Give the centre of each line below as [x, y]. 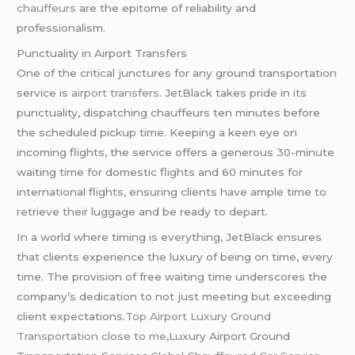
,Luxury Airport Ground [229, 336]
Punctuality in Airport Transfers [102, 53]
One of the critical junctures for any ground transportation [177, 73]
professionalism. [61, 28]
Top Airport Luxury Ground [198, 316]
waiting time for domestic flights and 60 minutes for [160, 172]
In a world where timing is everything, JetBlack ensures [170, 237]
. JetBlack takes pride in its [233, 92]
